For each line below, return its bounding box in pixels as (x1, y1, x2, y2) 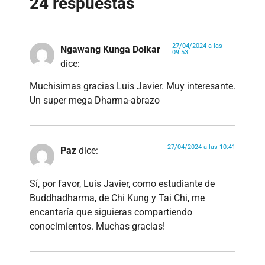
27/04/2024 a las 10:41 (167, 143, 235, 151)
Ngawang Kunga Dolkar (60, 43, 160, 55)
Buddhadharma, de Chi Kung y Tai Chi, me (30, 192, 205, 204)
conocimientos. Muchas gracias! (30, 221, 165, 232)
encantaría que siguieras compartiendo (30, 206, 192, 218)
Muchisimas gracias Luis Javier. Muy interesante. (30, 80, 235, 92)
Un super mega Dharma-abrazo (30, 95, 160, 106)
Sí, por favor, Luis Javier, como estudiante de (30, 178, 215, 190)
